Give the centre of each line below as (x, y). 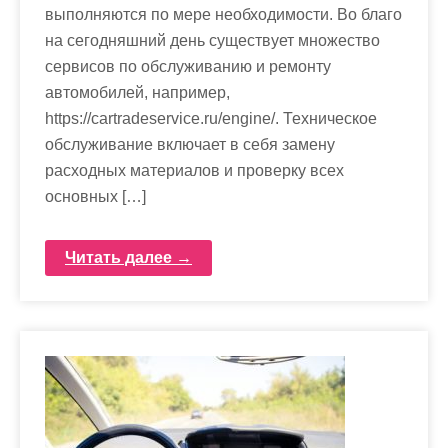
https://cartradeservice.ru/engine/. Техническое (211, 118)
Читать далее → (128, 257)
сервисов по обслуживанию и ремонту (188, 66)
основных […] (95, 196)
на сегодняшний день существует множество (212, 40)
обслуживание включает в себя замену (190, 144)
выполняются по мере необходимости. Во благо (223, 14)
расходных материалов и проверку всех (194, 170)
